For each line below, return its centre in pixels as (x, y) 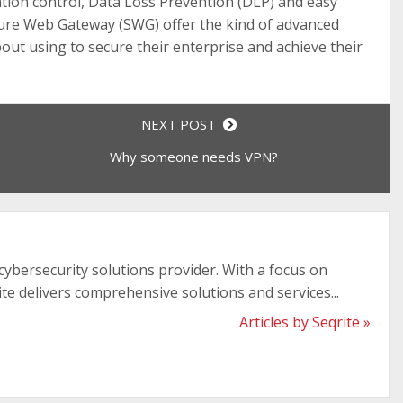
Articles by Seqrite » (304, 322)
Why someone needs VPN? (193, 156)
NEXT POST (183, 124)
